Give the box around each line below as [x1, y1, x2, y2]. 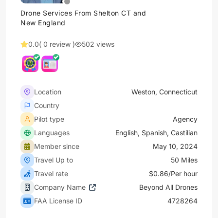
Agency [173, 115, 198, 123]
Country [34, 101, 59, 109]
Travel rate [34, 169, 68, 178]
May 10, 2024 [153, 142, 198, 150]
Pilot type [34, 115, 64, 123]
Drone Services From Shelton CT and [20, 9, 146, 17]
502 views [82, 40, 114, 48]
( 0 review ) [39, 40, 75, 48]
